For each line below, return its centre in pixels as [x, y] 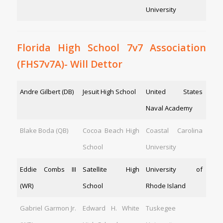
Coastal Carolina [174, 130]
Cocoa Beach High [111, 130]
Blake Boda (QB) [44, 130]
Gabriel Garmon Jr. [48, 208]
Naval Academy [170, 108]
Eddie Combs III [48, 169]
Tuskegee [161, 208]
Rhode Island [167, 185]
